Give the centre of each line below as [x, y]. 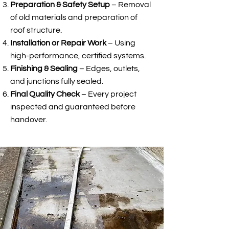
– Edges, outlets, [110, 68]
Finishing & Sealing [45, 68]
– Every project [109, 94]
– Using [121, 43]
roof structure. [36, 30]
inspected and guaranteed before [73, 107]
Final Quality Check [46, 94]
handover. [29, 120]
